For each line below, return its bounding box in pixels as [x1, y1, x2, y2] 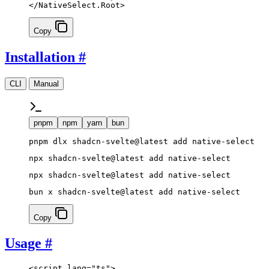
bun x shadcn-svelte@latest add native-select [29, 187, 240, 196]
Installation [5, 49, 75, 65]
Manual [34, 79, 59, 88]
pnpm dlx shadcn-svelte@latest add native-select [29, 136, 255, 146]
